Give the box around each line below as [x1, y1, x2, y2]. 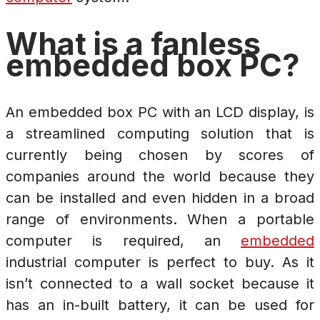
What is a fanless [6, 25, 261, 63]
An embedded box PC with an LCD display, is [6, 104, 314, 121]
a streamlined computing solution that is [6, 125, 314, 143]
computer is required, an [6, 232, 241, 250]
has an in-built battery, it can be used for [6, 296, 314, 314]
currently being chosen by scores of [6, 146, 314, 164]
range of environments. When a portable [6, 211, 314, 229]
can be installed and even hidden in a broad [6, 189, 314, 207]
